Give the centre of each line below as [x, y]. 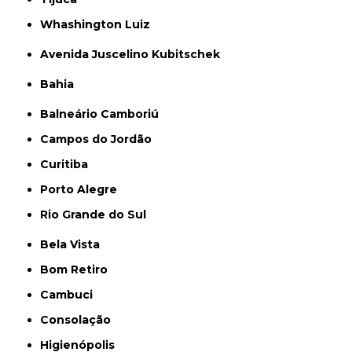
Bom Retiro [79, 270]
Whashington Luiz [102, 25]
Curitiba [69, 165]
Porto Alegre [83, 190]
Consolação [80, 320]
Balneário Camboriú [104, 114]
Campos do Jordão [101, 139]
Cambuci [71, 295]
